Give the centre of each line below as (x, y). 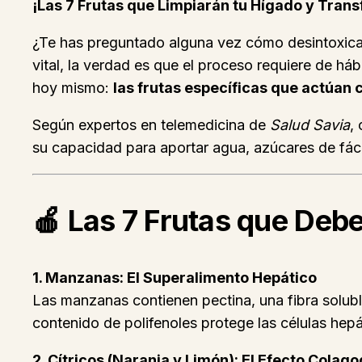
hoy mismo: (73, 88)
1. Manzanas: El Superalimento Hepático (175, 278)
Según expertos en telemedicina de (151, 125)
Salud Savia (310, 125)
